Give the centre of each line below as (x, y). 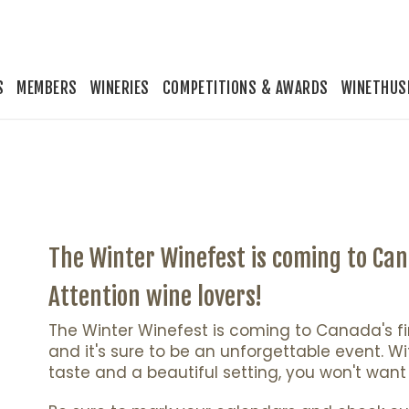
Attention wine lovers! (156, 297)
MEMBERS (47, 89)
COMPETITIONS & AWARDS (245, 89)
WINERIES (120, 89)
